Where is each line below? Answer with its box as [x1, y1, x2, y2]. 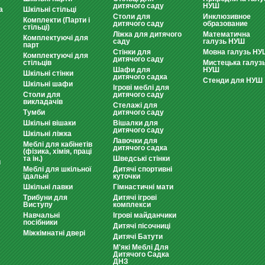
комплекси [113, 201, 151, 209]
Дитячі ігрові [113, 193, 157, 202]
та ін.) [23, 154, 43, 163]
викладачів [23, 98, 63, 106]
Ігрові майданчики [113, 211, 176, 219]
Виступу [23, 201, 53, 209]
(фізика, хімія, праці [23, 147, 92, 156]
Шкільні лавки [23, 183, 73, 191]
